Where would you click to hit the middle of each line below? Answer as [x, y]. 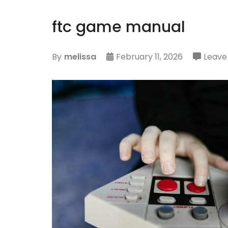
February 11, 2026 [149, 57]
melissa [80, 57]
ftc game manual [119, 27]
